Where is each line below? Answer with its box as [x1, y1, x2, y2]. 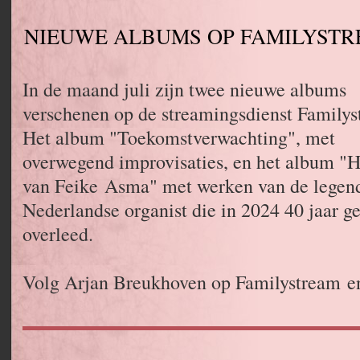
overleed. [22, 221, 93, 247]
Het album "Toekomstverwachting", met [22, 125, 335, 150]
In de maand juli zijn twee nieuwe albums [22, 76, 346, 102]
